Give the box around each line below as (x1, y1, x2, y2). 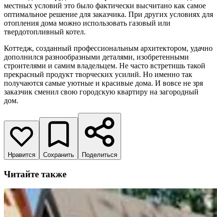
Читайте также (4, 169, 66, 179)
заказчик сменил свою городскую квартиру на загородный (4, 87, 199, 96)
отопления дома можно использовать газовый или (4, 18, 170, 27)
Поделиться (82, 151, 117, 158)
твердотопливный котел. (4, 27, 86, 36)
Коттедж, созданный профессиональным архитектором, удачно (4, 44, 213, 52)
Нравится (8, 151, 35, 158)
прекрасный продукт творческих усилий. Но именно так (4, 70, 192, 78)
